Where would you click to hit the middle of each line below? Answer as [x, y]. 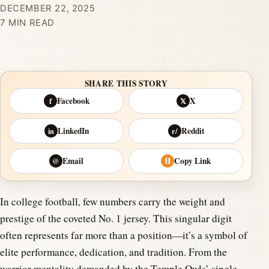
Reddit [192, 131]
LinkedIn [73, 131]
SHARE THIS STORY [126, 83]
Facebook [73, 101]
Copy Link [192, 161]
